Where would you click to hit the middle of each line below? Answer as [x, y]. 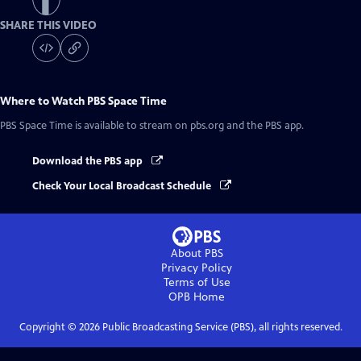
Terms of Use [197, 282]
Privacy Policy [197, 268]
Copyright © [49, 327]
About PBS [197, 253]
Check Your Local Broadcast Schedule [123, 186]
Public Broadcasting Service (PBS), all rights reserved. [221, 327]
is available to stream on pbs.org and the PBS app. [188, 126]
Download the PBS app [89, 162]
